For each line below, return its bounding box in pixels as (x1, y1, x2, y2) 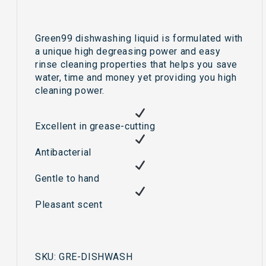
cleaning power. (35, 85, 104, 97)
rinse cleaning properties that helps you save (35, 59, 238, 71)
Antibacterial (35, 147, 91, 159)
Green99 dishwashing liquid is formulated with (35, 33, 243, 45)
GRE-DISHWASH (59, 251, 133, 263)
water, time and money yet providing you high (35, 72, 237, 84)
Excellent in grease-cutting (35, 121, 156, 132)
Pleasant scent (35, 199, 103, 211)
